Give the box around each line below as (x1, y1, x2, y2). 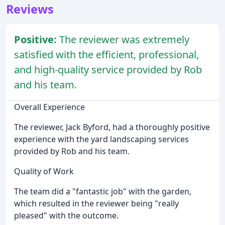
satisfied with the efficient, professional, (14, 48, 199, 62)
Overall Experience (14, 101, 85, 113)
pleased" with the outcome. (14, 210, 119, 221)
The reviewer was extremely (59, 33, 189, 47)
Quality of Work (14, 166, 74, 177)
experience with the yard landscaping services (14, 134, 189, 145)
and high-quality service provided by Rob (14, 63, 202, 77)
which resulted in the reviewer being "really (14, 198, 179, 209)
